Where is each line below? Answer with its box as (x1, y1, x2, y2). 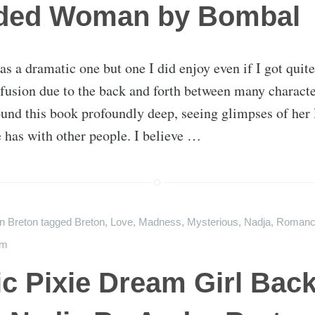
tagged (41, 216, 75, 228)
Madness (139, 216, 181, 228)
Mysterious (187, 216, 238, 228)
